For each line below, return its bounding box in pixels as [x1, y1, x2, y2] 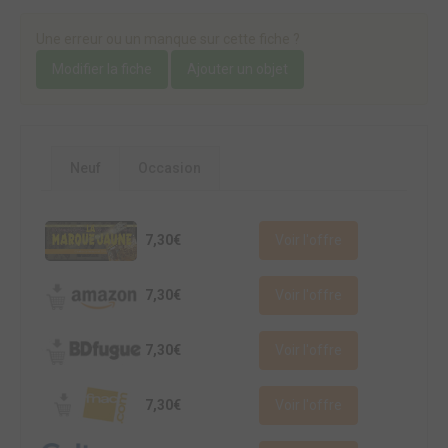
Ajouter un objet [187, 60, 288, 77]
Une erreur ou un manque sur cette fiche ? [36, 30, 300, 47]
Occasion [138, 159, 201, 176]
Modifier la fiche [52, 60, 152, 77]
